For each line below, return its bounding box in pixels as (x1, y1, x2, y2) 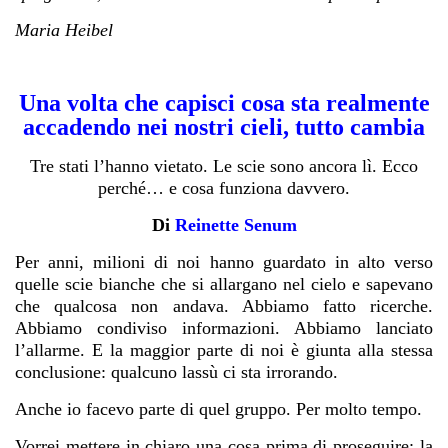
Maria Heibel (15, 20, 113, 41)
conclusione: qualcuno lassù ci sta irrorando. (15, 362, 338, 383)
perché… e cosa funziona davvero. (98, 178, 350, 199)
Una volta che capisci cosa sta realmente (18, 90, 430, 117)
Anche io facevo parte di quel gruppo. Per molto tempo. (15, 399, 422, 420)
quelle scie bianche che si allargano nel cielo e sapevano (15, 274, 433, 295)
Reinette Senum (174, 215, 297, 236)
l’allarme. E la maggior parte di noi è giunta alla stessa (15, 340, 433, 361)
